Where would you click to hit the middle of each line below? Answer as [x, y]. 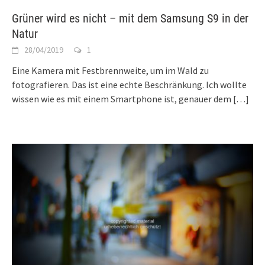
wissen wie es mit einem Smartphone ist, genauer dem [122, 99]
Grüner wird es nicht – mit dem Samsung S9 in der [130, 19]
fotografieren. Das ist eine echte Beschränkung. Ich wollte [129, 85]
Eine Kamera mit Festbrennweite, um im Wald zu [110, 71]
